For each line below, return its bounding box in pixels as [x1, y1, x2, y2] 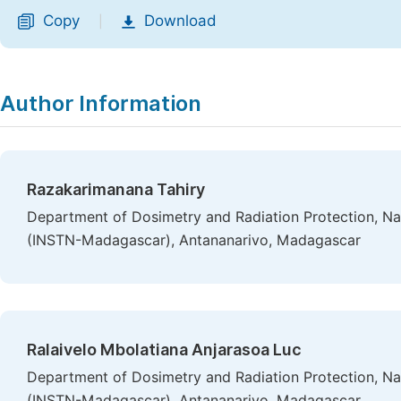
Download [144, 12, 217, 30]
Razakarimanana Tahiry [27, 180, 205, 199]
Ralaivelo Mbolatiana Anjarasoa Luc [27, 340, 302, 359]
